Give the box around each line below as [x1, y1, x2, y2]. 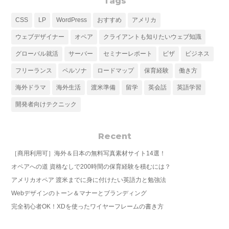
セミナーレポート [103, 50, 153, 57]
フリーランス [15, 66, 53, 74]
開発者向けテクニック [15, 100, 77, 108]
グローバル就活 [15, 50, 59, 57]
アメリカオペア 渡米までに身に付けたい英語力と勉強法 [11, 176, 167, 184]
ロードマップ [97, 66, 134, 74]
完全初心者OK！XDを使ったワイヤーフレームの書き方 [11, 202, 164, 210]
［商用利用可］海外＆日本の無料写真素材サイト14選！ [11, 149, 166, 157]
